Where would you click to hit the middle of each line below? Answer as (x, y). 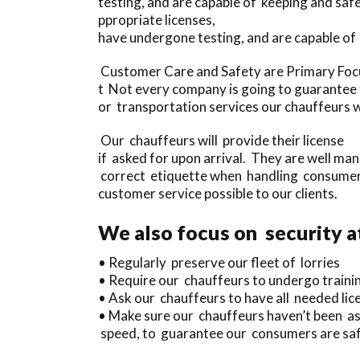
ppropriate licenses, (157, 19)
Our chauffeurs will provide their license (221, 140)
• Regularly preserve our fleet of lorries (219, 262)
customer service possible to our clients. (218, 193)
